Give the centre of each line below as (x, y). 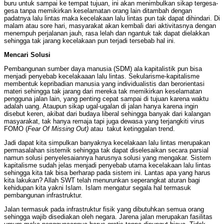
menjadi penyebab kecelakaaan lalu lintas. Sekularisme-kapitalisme (102, 76)
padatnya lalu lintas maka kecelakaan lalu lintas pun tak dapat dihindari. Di (112, 18)
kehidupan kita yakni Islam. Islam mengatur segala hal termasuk (97, 188)
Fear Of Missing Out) (58, 129)
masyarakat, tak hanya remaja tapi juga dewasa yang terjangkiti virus (104, 121)
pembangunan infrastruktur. (43, 195)
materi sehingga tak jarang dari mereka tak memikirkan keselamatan (103, 91)
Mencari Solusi (27, 55)
